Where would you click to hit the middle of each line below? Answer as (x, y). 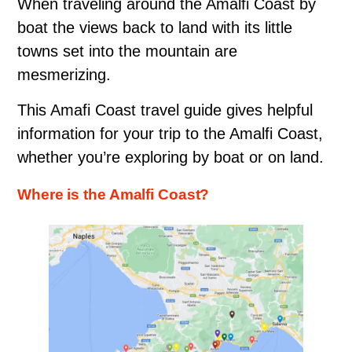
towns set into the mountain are (127, 51)
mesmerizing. (64, 75)
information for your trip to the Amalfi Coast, (170, 134)
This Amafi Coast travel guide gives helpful (165, 110)
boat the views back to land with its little (155, 28)
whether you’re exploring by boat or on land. (170, 158)
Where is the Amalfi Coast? (114, 195)
